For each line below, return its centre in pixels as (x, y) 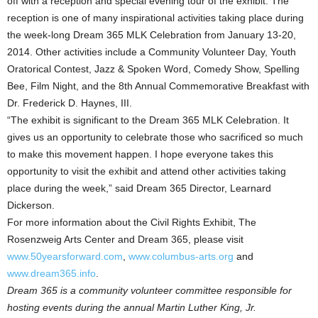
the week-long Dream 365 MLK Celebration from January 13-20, (152, 35)
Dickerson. (31, 205)
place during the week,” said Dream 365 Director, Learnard (139, 188)
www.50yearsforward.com (65, 256)
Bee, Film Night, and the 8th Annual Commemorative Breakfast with (158, 86)
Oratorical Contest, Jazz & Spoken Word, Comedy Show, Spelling (153, 69)
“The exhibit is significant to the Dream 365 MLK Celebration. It (148, 120)
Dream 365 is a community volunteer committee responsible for (149, 290)
